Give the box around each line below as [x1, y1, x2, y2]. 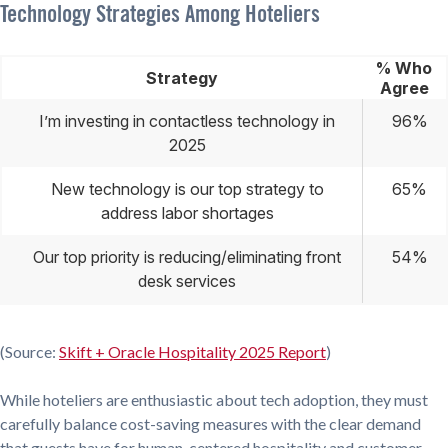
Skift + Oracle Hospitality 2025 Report [59, 341, 326, 361]
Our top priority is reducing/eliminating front [33, 246, 341, 267]
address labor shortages [100, 202, 274, 223]
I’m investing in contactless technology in [39, 110, 335, 131]
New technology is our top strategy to [50, 178, 324, 199]
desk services [138, 270, 236, 291]
